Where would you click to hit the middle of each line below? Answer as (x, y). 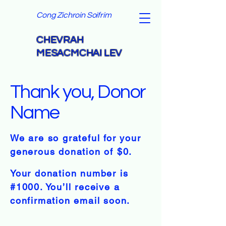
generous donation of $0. (71, 152)
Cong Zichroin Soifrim (74, 15)
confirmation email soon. (70, 201)
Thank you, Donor (78, 92)
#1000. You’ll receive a (65, 187)
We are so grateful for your (76, 138)
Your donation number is (69, 173)
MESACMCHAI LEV (79, 53)
